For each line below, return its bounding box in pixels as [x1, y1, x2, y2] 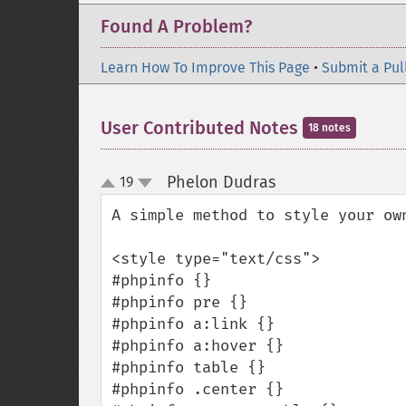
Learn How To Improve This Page [101, 59, 310, 76]
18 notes [308, 121, 351, 134]
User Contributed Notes [101, 117, 303, 139]
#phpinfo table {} [111, 358, 266, 377]
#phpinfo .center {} [111, 380, 284, 399]
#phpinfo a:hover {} [111, 336, 284, 355]
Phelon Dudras [166, 172, 275, 192]
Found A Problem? [101, 15, 252, 37]
